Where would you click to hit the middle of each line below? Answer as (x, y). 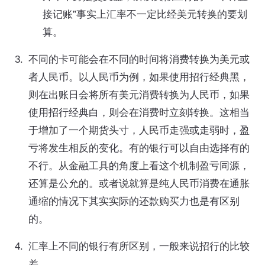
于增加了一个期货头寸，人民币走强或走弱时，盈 (139, 130)
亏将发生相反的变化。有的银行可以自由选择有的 (139, 148)
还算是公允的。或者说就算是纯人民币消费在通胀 (139, 183)
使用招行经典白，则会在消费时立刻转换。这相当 (139, 112)
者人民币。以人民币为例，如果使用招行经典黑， (139, 77)
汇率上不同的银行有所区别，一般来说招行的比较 (139, 246)
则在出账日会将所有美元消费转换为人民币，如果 (139, 95)
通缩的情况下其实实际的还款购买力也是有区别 (134, 201)
